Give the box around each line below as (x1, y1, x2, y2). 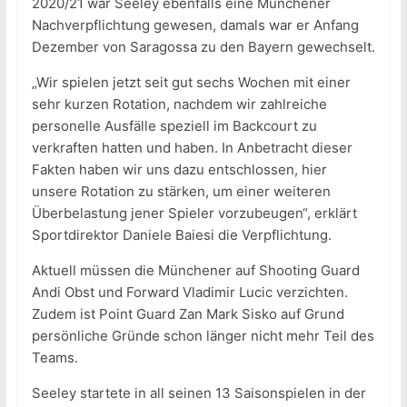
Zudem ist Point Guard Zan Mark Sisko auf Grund (31, 305, 344, 323)
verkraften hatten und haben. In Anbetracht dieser (31, 139, 352, 157)
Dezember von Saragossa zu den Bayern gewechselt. (31, 38, 375, 56)
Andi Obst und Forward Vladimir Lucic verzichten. (31, 283, 348, 302)
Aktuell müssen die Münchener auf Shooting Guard (31, 262, 360, 280)
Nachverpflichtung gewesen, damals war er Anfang (31, 16, 359, 35)
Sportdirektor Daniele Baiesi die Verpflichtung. (31, 226, 332, 244)
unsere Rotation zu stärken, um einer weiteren (31, 183, 331, 201)
